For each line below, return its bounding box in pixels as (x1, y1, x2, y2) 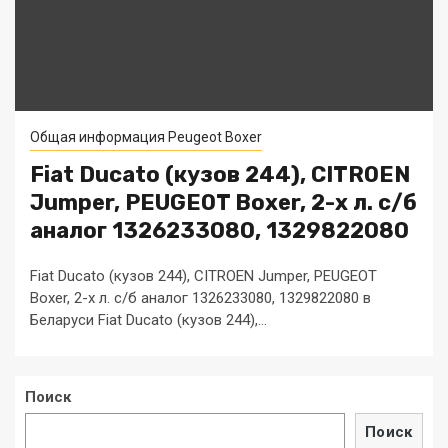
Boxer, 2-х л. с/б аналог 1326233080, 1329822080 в (30, 289, 371, 307)
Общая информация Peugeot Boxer (30, 129, 262, 145)
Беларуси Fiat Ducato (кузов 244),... (30, 311, 267, 329)
